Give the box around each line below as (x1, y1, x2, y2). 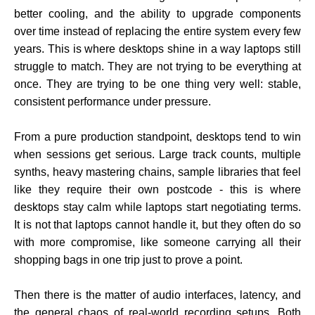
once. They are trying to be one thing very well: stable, (14, 78, 301, 91)
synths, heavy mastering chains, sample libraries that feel (14, 166, 301, 179)
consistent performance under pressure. (14, 96, 211, 108)
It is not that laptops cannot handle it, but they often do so (14, 219, 301, 231)
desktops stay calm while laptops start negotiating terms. (14, 201, 301, 214)
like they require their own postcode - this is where (14, 184, 301, 196)
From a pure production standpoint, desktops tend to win (14, 131, 301, 143)
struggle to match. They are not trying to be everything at (14, 60, 301, 73)
